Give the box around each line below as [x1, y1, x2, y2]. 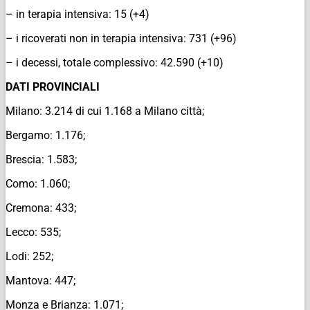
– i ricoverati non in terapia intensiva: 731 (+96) [6, 31, 237, 45]
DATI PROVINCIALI [6, 80, 100, 93]
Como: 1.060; [6, 176, 70, 190]
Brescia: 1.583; [6, 152, 77, 166]
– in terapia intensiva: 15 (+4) [6, 7, 149, 21]
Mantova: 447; [6, 273, 75, 287]
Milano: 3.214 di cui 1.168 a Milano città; [6, 104, 204, 118]
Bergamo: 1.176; [6, 128, 85, 142]
